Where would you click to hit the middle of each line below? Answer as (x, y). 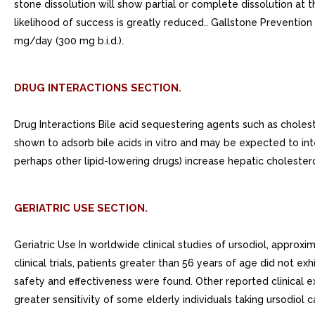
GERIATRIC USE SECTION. (81, 208)
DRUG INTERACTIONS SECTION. (98, 88)
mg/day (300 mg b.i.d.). (69, 41)
